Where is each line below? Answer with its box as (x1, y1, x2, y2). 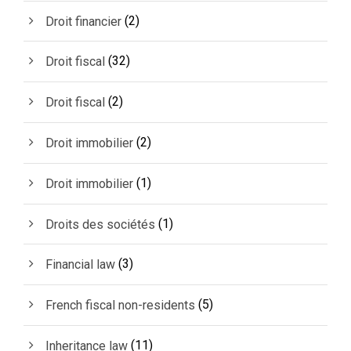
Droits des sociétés (45, 216, 155, 232)
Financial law (45, 257, 115, 273)
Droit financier (45, 13, 121, 29)
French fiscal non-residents (45, 297, 195, 313)
